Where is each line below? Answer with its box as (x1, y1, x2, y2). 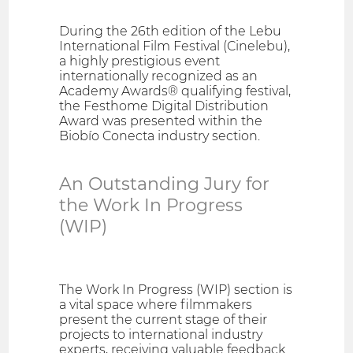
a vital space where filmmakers (59, 297, 253, 313)
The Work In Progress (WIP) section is (59, 282, 293, 298)
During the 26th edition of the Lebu (59, 24, 282, 39)
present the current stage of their (59, 312, 268, 328)
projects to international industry (59, 327, 263, 343)
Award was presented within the (59, 113, 263, 129)
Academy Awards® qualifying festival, (59, 84, 292, 99)
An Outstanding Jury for (59, 173, 270, 195)
